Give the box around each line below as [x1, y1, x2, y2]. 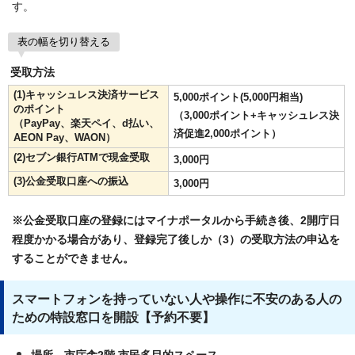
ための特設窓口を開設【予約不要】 [12, 310, 215, 324]
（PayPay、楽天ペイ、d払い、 [13, 116, 159, 129]
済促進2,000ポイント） [174, 127, 281, 139]
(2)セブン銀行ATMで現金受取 [13, 151, 150, 163]
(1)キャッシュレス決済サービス [13, 88, 159, 101]
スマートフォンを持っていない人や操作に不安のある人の [12, 292, 342, 306]
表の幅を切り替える [17, 35, 110, 48]
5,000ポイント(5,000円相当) [174, 90, 303, 103]
